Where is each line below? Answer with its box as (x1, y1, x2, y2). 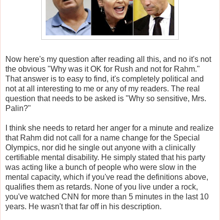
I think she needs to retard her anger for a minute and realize (5, 123, 214, 132)
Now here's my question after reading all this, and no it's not (5, 55, 211, 63)
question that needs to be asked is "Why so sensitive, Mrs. (5, 94, 206, 103)
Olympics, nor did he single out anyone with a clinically (5, 143, 195, 152)
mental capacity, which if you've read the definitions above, (5, 172, 208, 181)
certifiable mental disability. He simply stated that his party (5, 153, 205, 162)
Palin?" (5, 104, 31, 112)
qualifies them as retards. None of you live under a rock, (5, 182, 198, 191)
